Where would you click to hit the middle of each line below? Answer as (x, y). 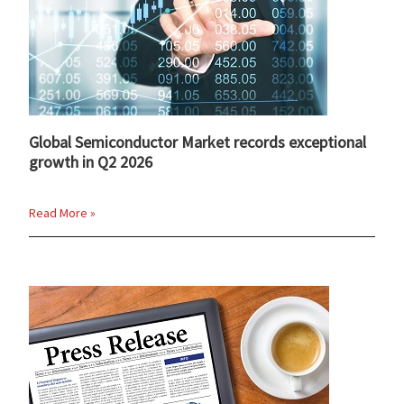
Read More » (63, 212)
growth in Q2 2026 (91, 161)
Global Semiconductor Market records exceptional (198, 142)
